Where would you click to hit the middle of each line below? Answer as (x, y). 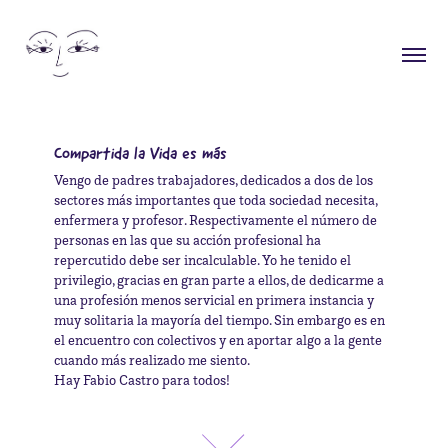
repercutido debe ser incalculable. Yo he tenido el (202, 259)
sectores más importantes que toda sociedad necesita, (215, 199)
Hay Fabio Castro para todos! (141, 379)
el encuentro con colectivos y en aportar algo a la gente (217, 339)
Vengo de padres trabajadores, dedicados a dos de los (213, 179)
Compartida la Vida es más (140, 152)
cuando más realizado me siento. (152, 359)
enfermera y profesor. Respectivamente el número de (215, 219)
